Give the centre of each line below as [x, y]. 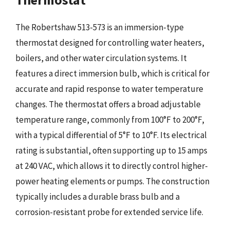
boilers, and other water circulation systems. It [101, 58]
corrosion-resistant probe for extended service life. [109, 212]
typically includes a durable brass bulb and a [98, 196]
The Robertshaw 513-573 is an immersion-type [100, 27]
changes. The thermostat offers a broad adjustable [108, 104]
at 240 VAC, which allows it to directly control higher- [112, 166]
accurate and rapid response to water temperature [109, 89]
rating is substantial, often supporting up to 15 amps [111, 150]
